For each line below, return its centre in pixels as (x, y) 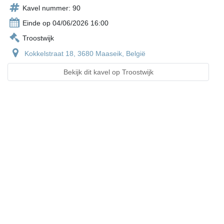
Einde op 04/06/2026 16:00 (65, 23)
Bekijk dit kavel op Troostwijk (108, 72)
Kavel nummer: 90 (51, 8)
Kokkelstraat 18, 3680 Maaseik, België (85, 54)
